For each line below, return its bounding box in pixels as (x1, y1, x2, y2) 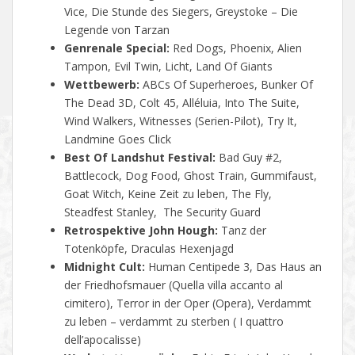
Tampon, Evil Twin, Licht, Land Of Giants (64, 59, 273, 74)
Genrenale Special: (64, 40, 170, 56)
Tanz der (218, 223, 266, 239)
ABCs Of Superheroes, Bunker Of (139, 77, 313, 93)
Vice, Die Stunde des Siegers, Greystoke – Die (64, 4, 298, 20)
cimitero (64, 296, 106, 311)
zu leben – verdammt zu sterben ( (64, 314, 236, 330)
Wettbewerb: (64, 77, 139, 93)
